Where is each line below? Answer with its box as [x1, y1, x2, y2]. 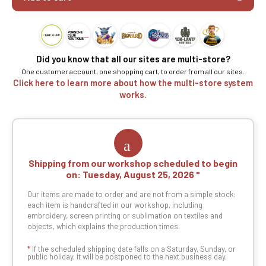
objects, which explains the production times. [27, 221, 180, 232]
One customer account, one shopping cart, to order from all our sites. [21, 67, 245, 76]
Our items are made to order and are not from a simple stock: [27, 189, 236, 199]
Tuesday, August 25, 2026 [83, 169, 194, 180]
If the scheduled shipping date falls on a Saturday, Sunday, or [30, 244, 236, 254]
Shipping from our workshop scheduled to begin [28, 157, 237, 169]
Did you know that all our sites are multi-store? [36, 53, 230, 65]
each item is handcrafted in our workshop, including [27, 200, 202, 210]
